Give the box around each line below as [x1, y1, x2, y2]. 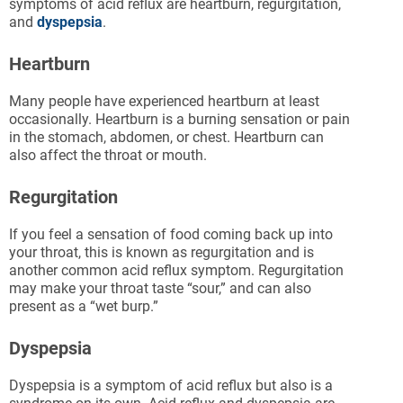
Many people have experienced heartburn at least [9, 93, 319, 111]
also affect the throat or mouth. [9, 147, 210, 165]
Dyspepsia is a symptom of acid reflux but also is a [9, 377, 333, 395]
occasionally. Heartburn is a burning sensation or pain [9, 111, 350, 129]
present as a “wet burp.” [9, 298, 158, 316]
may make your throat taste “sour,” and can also [9, 280, 311, 298]
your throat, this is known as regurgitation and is [9, 244, 314, 262]
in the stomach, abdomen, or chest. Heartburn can [9, 129, 324, 147]
